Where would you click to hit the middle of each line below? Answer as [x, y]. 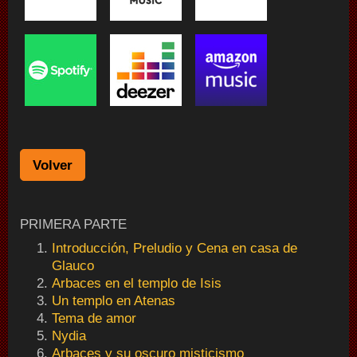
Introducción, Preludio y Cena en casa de [175, 248]
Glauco [73, 266]
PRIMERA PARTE [73, 224]
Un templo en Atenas [114, 301]
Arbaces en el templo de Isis [137, 283]
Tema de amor [94, 318]
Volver [53, 165]
